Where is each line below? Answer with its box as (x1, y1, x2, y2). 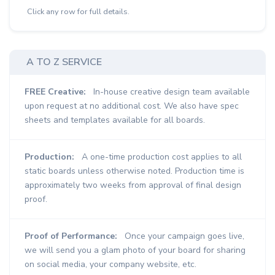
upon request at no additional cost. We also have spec (25, 100, 239, 112)
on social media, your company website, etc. (25, 258, 196, 271)
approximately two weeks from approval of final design (25, 179, 241, 192)
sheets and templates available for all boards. (25, 114, 205, 126)
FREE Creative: (25, 86, 86, 98)
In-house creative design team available (93, 86, 250, 98)
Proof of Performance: (25, 230, 117, 242)
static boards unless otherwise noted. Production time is (25, 165, 244, 177)
